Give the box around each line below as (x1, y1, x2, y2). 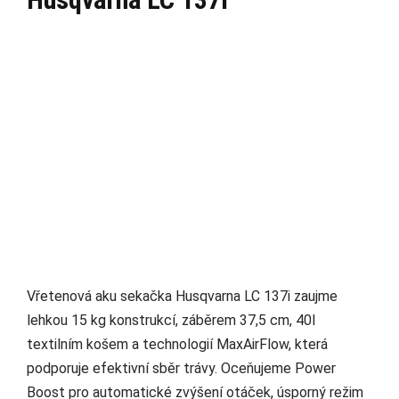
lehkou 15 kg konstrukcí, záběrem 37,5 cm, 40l (27, 312, 315, 330)
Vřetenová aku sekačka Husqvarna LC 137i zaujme (27, 288, 338, 305)
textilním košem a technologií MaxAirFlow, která (27, 336, 328, 354)
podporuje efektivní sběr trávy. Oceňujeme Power (27, 360, 336, 378)
